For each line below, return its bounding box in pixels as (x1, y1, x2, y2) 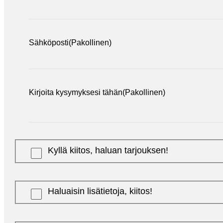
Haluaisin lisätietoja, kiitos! (48, 186, 152, 197)
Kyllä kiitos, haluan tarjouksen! (48, 145, 168, 155)
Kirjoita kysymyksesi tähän (29, 88, 122, 97)
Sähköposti (29, 38, 69, 47)
